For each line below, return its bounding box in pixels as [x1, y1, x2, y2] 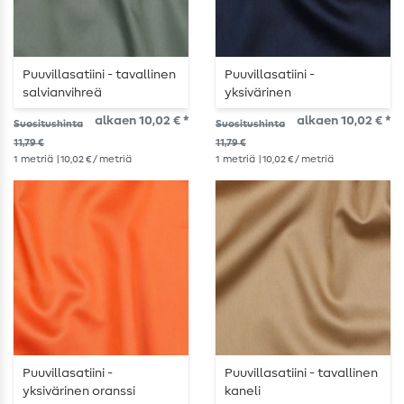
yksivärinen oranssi [23, 385, 135, 399]
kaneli [225, 385, 261, 399]
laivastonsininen [225, 105, 322, 118]
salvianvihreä [23, 87, 102, 100]
